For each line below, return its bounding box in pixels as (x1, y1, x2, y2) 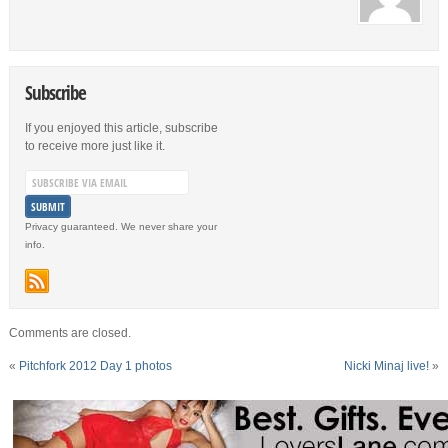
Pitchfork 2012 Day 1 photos (18, 359, 172, 374)
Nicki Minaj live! (344, 359, 430, 374)
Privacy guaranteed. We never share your (24, 221, 217, 233)
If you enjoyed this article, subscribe (24, 121, 218, 136)
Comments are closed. (8, 326, 131, 341)
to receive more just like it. (24, 139, 165, 154)
